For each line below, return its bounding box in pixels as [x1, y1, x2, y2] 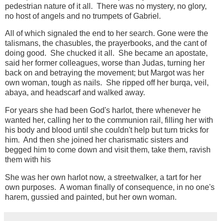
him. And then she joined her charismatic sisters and [5, 136, 188, 145]
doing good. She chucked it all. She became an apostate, [5, 49, 208, 58]
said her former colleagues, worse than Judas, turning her [5, 59, 205, 68]
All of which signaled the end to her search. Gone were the [5, 29, 208, 38]
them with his [5, 155, 51, 164]
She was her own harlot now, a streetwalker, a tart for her [5, 173, 201, 182]
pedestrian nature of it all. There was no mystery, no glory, [5, 1, 207, 10]
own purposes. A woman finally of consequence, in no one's [5, 183, 215, 192]
